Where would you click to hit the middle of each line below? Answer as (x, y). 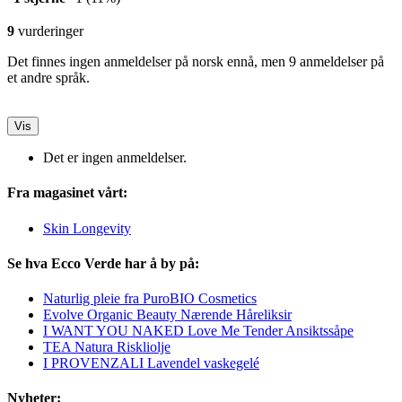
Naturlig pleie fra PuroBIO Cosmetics (150, 299)
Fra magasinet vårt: (67, 193)
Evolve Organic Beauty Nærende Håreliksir (167, 315)
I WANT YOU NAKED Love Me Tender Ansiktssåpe (198, 331)
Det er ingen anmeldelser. (115, 157)
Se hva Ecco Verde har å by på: (103, 263)
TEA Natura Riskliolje (107, 347)
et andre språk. (48, 78)
